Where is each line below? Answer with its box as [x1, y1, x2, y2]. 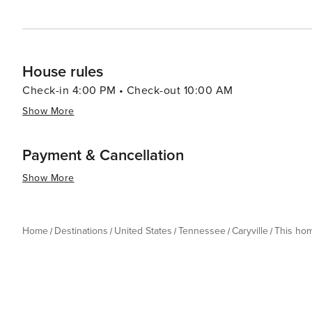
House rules [22, 63, 103, 81]
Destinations [54, 225, 108, 237]
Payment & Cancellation [22, 146, 184, 165]
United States [114, 225, 172, 237]
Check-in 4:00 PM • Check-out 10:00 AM [22, 84, 233, 97]
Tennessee [178, 225, 226, 237]
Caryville [232, 225, 268, 237]
